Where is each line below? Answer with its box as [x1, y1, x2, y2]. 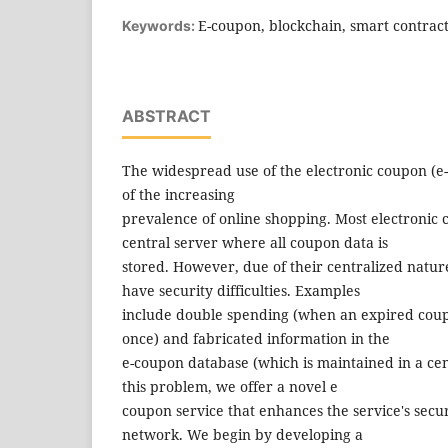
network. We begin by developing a [122, 424, 367, 444]
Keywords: [122, 16, 198, 34]
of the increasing [122, 184, 239, 204]
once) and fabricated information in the [122, 328, 394, 348]
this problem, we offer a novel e [122, 376, 338, 396]
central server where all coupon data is [122, 232, 392, 252]
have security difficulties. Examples [122, 280, 364, 300]
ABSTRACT [122, 105, 211, 126]
